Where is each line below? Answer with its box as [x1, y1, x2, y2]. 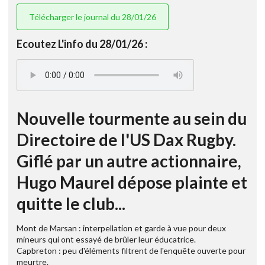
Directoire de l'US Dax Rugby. [17, 130, 236, 150]
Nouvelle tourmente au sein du [17, 108, 247, 129]
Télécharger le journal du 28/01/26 [29, 11, 156, 22]
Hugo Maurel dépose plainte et [17, 172, 247, 193]
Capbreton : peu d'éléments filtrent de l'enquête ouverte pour [17, 245, 245, 256]
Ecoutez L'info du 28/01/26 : [17, 37, 147, 51]
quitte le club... [17, 193, 125, 214]
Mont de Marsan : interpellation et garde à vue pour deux [17, 223, 226, 234]
